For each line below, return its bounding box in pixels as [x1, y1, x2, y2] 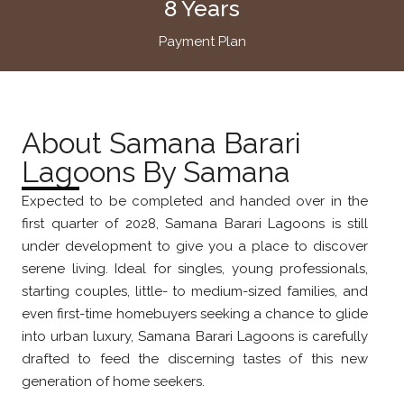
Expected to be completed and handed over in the [22, 192, 368, 209]
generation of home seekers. [22, 372, 205, 390]
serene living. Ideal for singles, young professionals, [22, 260, 368, 277]
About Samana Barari [22, 125, 301, 160]
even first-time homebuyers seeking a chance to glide [22, 305, 368, 322]
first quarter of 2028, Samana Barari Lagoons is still [22, 215, 368, 232]
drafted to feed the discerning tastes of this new [22, 350, 368, 367]
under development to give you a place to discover [22, 237, 368, 254]
